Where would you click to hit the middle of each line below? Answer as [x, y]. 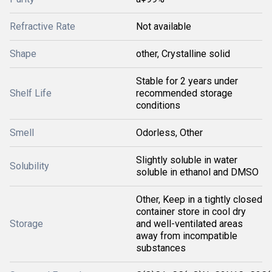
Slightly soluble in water [187, 160]
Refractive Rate [42, 26]
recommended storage [184, 93]
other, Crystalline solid [183, 54]
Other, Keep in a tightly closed [199, 199]
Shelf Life [31, 93]
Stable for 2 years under [187, 81]
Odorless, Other [169, 133]
